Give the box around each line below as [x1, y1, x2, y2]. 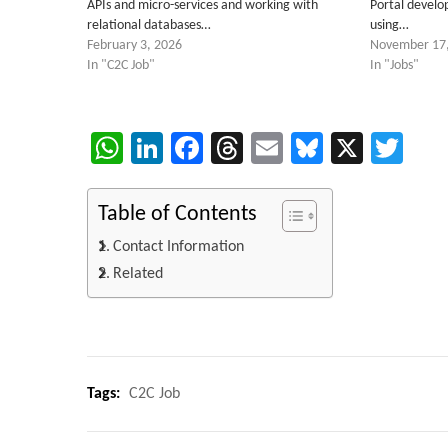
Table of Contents [98, 204, 257, 225]
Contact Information [113, 239, 245, 255]
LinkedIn [163, 132, 272, 164]
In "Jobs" [369, 58, 419, 73]
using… [369, 18, 409, 33]
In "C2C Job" [87, 58, 155, 73]
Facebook [203, 132, 328, 164]
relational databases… [87, 18, 211, 33]
